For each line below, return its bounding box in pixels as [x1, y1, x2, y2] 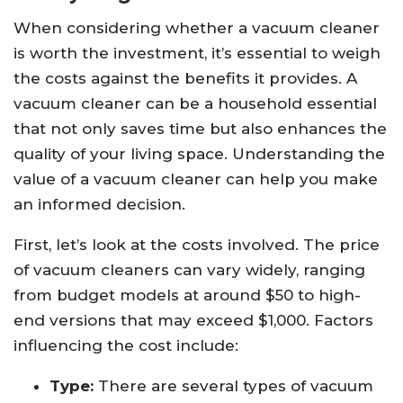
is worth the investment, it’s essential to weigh [13, 44, 381, 63]
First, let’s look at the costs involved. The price [13, 236, 380, 255]
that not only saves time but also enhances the [13, 120, 387, 139]
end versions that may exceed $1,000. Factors [13, 311, 373, 330]
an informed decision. [13, 195, 185, 214]
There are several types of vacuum [94, 377, 373, 396]
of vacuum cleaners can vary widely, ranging [13, 261, 365, 280]
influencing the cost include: [13, 336, 238, 355]
